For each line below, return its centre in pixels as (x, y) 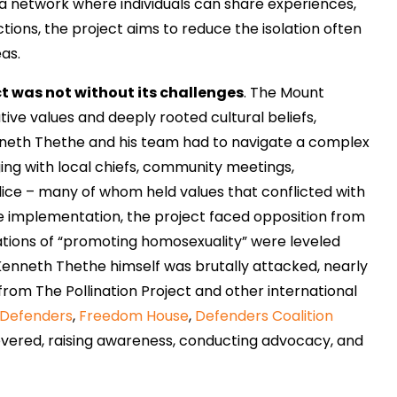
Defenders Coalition (265, 316)
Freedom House (134, 316)
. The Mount (284, 93)
